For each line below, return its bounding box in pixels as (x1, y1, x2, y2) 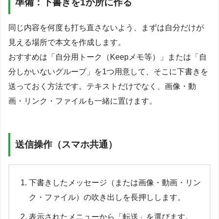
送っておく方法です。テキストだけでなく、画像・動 (8, 82, 196, 91)
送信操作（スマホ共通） (15, 139, 117, 150)
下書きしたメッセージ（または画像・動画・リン (29, 178, 201, 187)
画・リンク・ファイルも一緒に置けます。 (8, 97, 157, 106)
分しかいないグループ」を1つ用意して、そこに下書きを (8, 67, 208, 76)
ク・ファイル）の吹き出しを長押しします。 (29, 193, 185, 202)
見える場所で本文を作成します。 (8, 38, 126, 47)
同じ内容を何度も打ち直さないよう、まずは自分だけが (8, 23, 204, 32)
